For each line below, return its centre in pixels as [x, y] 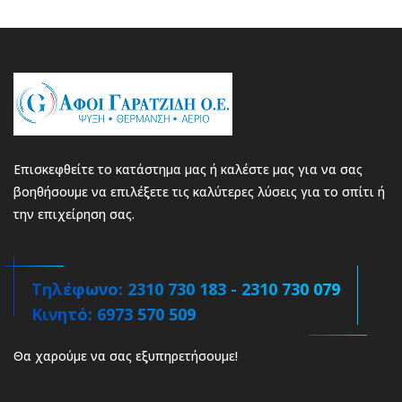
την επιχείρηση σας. [74, 214]
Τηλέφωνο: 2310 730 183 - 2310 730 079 [186, 288]
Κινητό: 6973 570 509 [114, 314]
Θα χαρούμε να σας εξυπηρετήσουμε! [126, 355]
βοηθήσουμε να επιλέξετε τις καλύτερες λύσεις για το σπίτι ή [199, 191]
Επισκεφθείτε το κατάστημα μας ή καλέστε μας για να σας [188, 169]
